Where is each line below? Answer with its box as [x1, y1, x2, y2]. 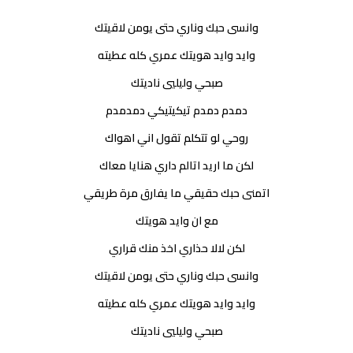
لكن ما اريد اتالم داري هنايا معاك [99, 155, 255, 176]
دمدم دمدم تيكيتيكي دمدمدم [106, 100, 248, 121]
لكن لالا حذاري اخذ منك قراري [108, 238, 245, 259]
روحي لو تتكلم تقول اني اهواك [105, 128, 249, 149]
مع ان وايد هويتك [135, 210, 218, 232]
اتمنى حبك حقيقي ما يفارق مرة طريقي [84, 183, 270, 204]
